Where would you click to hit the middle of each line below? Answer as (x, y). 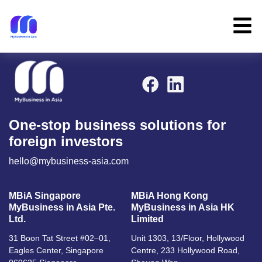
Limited (147, 219)
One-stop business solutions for (117, 125)
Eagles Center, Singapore (56, 250)
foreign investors (66, 141)
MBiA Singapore (45, 196)
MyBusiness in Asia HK (183, 207)
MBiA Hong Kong (170, 196)
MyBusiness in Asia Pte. (62, 207)
